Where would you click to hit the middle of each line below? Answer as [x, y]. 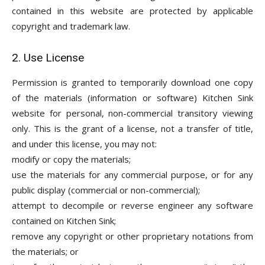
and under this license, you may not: [84, 144]
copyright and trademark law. [71, 26]
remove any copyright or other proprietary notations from [132, 236]
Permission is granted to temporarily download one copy [132, 82]
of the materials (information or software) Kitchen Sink [132, 98]
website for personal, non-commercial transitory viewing [132, 113]
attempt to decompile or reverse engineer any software [132, 205]
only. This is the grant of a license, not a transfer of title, [132, 128]
